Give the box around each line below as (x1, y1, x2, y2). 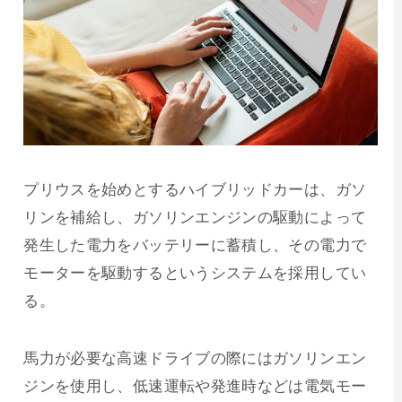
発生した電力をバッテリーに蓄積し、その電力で (23, 233, 367, 256)
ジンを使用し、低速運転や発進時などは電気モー (23, 374, 367, 397)
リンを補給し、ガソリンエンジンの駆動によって (23, 205, 367, 228)
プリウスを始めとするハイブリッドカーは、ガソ (23, 178, 367, 200)
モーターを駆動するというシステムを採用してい (23, 261, 367, 284)
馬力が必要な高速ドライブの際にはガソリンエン (23, 346, 367, 369)
